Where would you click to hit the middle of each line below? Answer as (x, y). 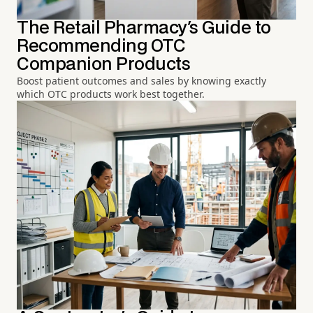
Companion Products (104, 65)
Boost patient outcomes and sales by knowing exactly (141, 81)
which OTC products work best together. (111, 94)
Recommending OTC (101, 47)
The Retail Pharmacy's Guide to (144, 29)
